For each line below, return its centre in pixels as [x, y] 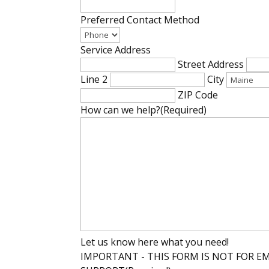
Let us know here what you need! [155, 242]
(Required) [184, 110]
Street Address [211, 64]
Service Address [116, 50]
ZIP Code [198, 95]
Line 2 [94, 79]
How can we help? [121, 110]
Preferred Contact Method [140, 20]
